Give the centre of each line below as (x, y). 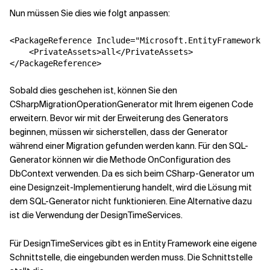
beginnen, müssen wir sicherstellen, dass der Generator (119, 132)
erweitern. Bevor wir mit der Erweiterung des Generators (119, 118)
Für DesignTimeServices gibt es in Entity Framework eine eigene (133, 244)
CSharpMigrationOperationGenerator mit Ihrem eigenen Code (131, 105)
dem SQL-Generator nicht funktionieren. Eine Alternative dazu (131, 202)
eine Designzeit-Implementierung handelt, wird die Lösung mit (131, 188)
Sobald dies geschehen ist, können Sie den (93, 91)
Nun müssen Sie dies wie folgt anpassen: (90, 14)
